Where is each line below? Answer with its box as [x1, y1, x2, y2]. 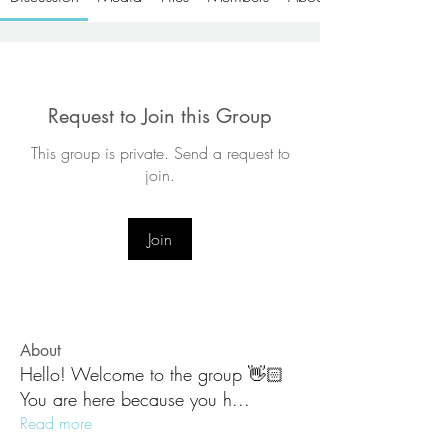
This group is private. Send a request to [30, 142, 290, 164]
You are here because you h [20, 387, 232, 411]
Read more [20, 412, 92, 434]
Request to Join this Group [48, 103, 272, 129]
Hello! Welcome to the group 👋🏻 [20, 362, 284, 386]
